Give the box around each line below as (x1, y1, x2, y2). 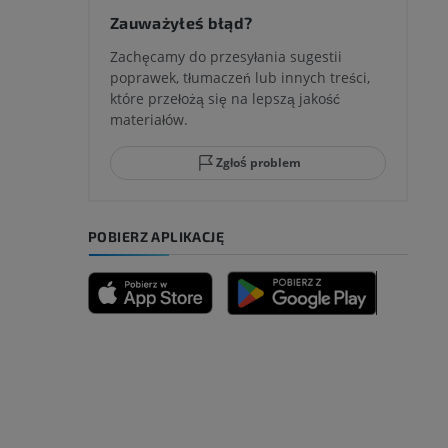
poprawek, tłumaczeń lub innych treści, (110, 68, 370, 88)
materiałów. (110, 110, 188, 130)
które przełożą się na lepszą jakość (110, 89, 340, 109)
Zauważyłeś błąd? (110, 13, 253, 33)
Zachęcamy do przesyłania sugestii (110, 47, 342, 67)
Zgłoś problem (215, 154, 301, 172)
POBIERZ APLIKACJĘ (88, 228, 225, 246)
